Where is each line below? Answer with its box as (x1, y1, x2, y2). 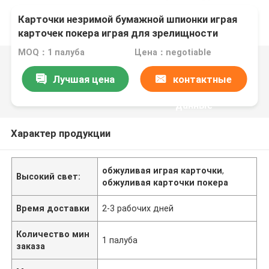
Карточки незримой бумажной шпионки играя (18, 13, 238, 26)
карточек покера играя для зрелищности (18, 27, 219, 40)
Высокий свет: (16, 171, 81, 181)
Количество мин (16, 229, 90, 239)
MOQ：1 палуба (18, 47, 85, 58)
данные (175, 98, 213, 111)
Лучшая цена (52, 73, 115, 85)
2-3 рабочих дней (102, 203, 174, 213)
